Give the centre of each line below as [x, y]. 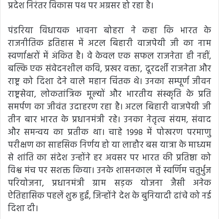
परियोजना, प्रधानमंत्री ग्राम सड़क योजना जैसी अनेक [109, 183]
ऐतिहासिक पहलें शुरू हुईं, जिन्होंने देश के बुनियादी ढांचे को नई [109, 196]
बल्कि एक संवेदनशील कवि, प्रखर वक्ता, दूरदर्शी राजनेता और [109, 69]
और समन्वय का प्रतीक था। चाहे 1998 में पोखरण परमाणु [109, 132]
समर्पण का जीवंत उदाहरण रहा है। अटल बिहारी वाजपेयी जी [109, 107]
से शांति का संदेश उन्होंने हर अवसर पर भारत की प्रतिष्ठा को [109, 158]
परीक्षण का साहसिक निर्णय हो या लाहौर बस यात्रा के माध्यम [109, 145]
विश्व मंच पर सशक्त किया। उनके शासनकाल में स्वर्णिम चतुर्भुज [109, 171]
